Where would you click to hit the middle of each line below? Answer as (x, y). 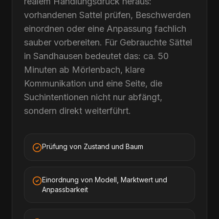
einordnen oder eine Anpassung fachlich (105, 29)
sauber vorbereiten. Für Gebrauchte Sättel (108, 42)
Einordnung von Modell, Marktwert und (105, 180)
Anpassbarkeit (65, 189)
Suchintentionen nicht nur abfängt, (93, 97)
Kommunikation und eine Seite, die (93, 83)
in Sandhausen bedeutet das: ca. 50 (96, 56)
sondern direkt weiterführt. (77, 111)
